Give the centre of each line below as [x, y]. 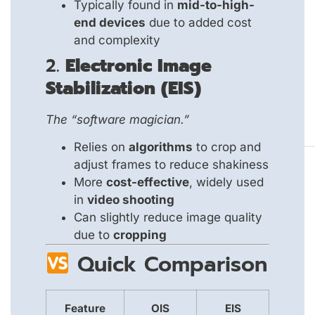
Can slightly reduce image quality [168, 217]
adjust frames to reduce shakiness [171, 164]
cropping [140, 234]
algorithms [161, 147]
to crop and [227, 147]
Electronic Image [139, 66]
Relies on [101, 147]
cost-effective [148, 182]
